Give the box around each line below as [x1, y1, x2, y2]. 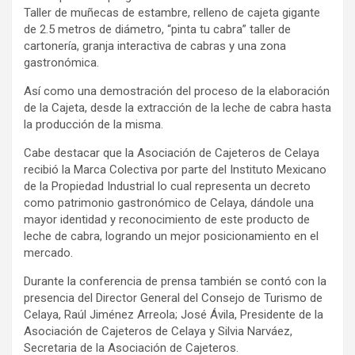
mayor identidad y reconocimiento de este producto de [24, 212, 310, 227]
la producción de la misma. [24, 117, 163, 132]
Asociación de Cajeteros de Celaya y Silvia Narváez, [24, 324, 292, 339]
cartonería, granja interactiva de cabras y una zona [24, 39, 286, 54]
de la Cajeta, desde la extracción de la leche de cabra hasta [24, 101, 331, 116]
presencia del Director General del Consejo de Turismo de [24, 291, 323, 306]
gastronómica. [24, 55, 99, 71]
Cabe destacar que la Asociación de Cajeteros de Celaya [24, 146, 319, 161]
